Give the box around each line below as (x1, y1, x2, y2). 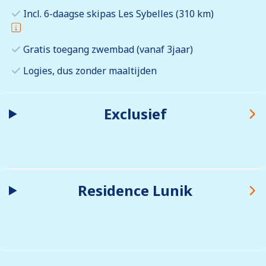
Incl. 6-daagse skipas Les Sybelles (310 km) (23, 7, 214, 21)
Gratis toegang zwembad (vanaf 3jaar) (23, 43, 193, 56)
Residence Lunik (78, 180, 193, 201)
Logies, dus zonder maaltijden (23, 64, 157, 78)
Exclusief (103, 104, 167, 124)
